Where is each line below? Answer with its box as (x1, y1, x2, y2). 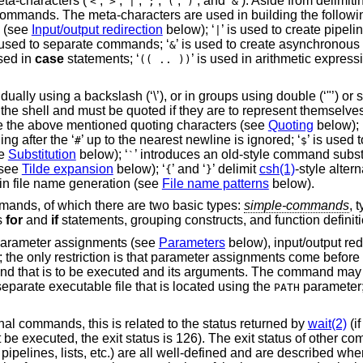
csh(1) (258, 161, 295, 176)
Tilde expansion (21, 161, 113, 176)
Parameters (158, 236, 225, 250)
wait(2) (307, 316, 347, 331)
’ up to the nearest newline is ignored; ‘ (80, 132, 301, 147)
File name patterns (161, 176, 269, 190)
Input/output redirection (31, 23, 163, 37)
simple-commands (243, 199, 349, 213)
